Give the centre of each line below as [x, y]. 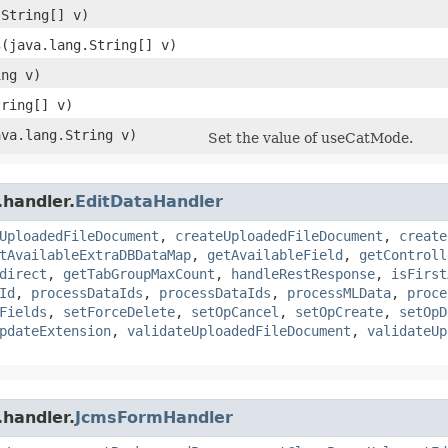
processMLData [339, 292]
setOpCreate [339, 311]
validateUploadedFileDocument [239, 330]
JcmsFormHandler [154, 417]
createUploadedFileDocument [279, 235]
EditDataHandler [149, 201]
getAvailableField [275, 254]
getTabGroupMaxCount [139, 273]
